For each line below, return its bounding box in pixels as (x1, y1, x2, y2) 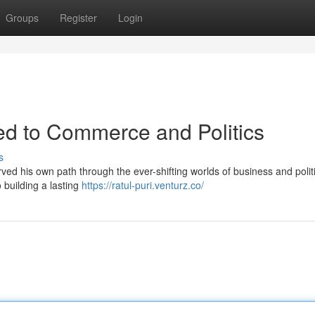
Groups (6, 11, 39, 25)
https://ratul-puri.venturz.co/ (82, 178, 204, 192)
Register (60, 11, 97, 25)
